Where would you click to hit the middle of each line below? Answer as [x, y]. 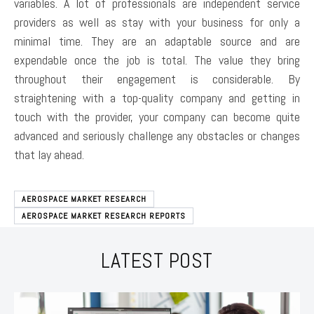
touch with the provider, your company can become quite [157, 117]
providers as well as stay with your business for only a [157, 22]
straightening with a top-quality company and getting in [157, 98]
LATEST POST [157, 261]
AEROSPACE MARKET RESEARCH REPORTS [104, 216]
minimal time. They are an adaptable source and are [157, 41]
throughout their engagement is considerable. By [157, 79]
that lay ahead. [49, 155]
